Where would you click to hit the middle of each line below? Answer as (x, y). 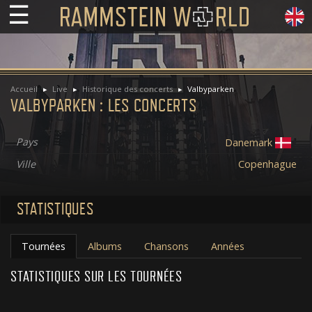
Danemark (249, 142)
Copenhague (267, 164)
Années (228, 246)
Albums (105, 246)
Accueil (24, 88)
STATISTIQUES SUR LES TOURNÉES (96, 277)
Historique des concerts (127, 88)
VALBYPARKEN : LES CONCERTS (104, 106)
